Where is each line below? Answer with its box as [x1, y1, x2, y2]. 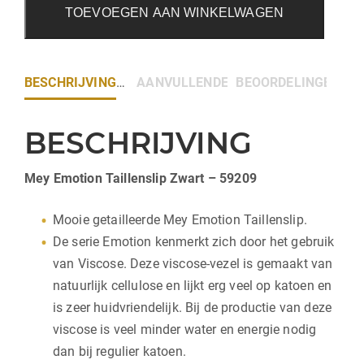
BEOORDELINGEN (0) [236, 74, 362, 90]
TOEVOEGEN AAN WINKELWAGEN [65, 5, 284, 19]
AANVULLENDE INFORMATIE [136, 74, 310, 90]
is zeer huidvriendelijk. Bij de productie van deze [53, 299, 332, 315]
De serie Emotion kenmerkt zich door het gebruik [53, 233, 335, 249]
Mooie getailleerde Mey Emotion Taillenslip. [53, 211, 307, 227]
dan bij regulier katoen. [53, 343, 186, 359]
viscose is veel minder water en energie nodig [53, 321, 317, 337]
